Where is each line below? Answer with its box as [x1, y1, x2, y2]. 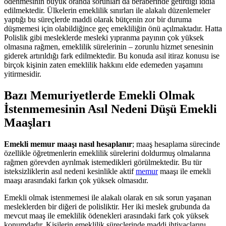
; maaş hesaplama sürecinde [132, 139, 220, 148]
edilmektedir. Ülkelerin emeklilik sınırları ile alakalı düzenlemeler [4, 6, 210, 15]
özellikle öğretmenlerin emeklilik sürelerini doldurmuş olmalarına [4, 148, 210, 157]
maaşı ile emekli [158, 166, 211, 176]
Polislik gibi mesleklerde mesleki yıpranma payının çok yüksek [4, 33, 204, 42]
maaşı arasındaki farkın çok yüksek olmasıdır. [4, 176, 148, 185]
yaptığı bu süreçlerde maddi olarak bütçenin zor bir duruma [4, 15, 192, 24]
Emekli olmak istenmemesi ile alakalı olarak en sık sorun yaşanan [4, 193, 211, 202]
